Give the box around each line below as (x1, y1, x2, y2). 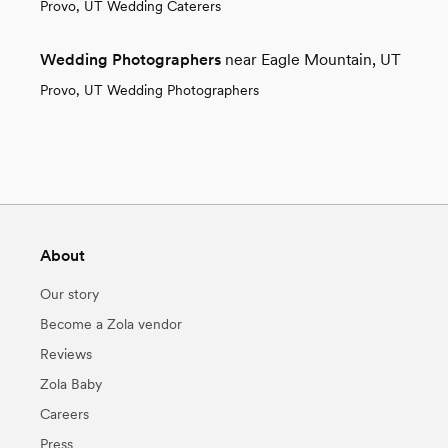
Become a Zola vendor (40, 315, 182, 332)
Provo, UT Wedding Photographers (40, 81, 259, 98)
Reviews (40, 345, 92, 362)
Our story (40, 285, 99, 302)
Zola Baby (40, 375, 102, 392)
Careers (40, 405, 89, 422)
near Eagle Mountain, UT (225, 49, 401, 69)
